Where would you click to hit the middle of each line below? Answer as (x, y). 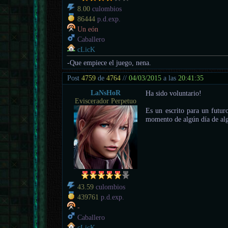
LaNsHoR (105, 93)
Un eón (88, 29)
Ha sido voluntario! (174, 93)
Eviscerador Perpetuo (105, 101)
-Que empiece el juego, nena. (109, 63)
